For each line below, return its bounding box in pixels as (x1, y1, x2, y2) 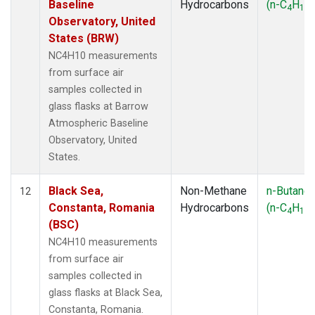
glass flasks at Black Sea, (49, 286, 162, 299)
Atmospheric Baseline (49, 117, 148, 129)
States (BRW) (49, 31, 119, 45)
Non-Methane (180, 184, 247, 198)
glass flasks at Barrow (49, 100, 148, 112)
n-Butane (266, 184, 310, 198)
